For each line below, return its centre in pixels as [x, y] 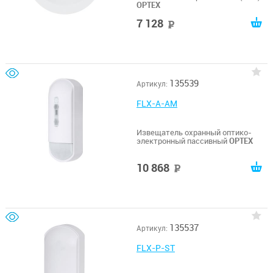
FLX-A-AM [157, 104]
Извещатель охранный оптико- [194, 132]
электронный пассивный [183, 141]
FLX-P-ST [155, 248]
